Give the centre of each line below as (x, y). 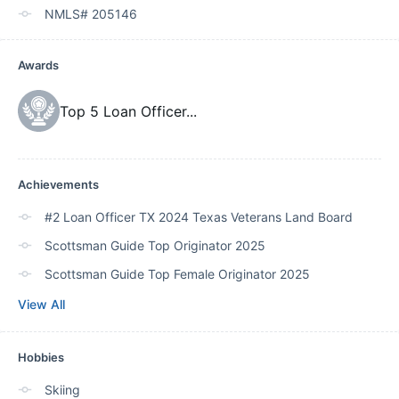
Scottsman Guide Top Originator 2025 (155, 245)
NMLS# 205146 (91, 14)
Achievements (58, 184)
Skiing (62, 390)
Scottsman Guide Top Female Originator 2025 (177, 274)
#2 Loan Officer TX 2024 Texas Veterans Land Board (199, 217)
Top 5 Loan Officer (123, 111)
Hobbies (41, 357)
